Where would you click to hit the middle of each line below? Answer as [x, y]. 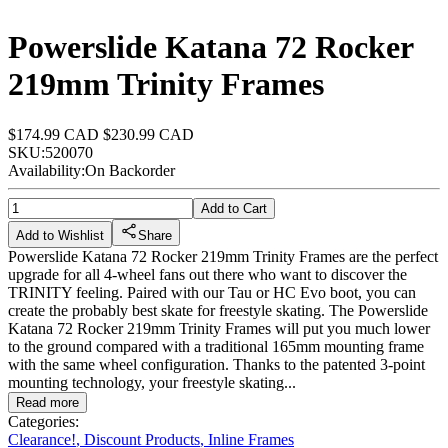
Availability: [46, 171]
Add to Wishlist [60, 236]
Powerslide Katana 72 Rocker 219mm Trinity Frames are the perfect [223, 257]
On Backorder [130, 171]
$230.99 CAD [146, 135]
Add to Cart [234, 209]
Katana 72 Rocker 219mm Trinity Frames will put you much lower [219, 329]
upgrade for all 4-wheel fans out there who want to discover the [207, 275]
